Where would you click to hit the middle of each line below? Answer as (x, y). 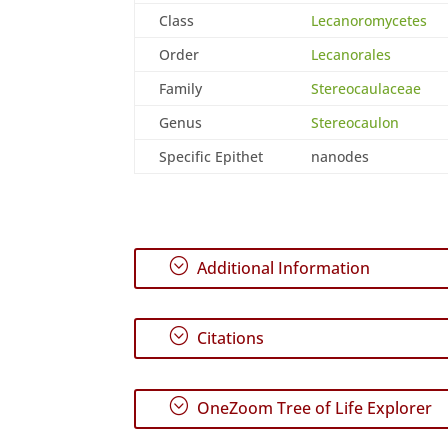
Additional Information (282, 268)
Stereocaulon (355, 122)
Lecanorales (351, 54)
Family (181, 88)
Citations (229, 338)
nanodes (340, 156)
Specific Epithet (211, 156)
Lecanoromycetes (369, 20)
